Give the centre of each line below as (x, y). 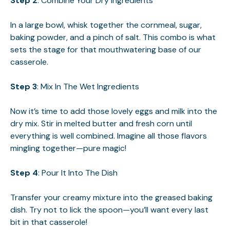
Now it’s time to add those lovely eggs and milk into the (114, 111)
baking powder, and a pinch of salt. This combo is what (113, 37)
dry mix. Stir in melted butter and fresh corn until (101, 123)
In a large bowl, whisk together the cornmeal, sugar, (106, 25)
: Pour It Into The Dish (78, 172)
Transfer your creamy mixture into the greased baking (111, 197)
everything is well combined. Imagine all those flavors (109, 136)
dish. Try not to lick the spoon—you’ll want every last (109, 209)
